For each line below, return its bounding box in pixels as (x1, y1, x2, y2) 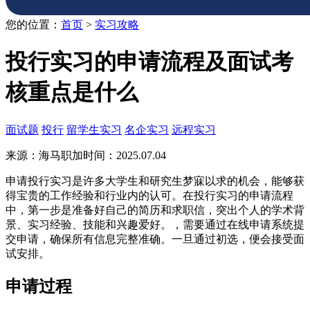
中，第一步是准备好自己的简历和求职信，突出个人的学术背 (6, 203, 304, 216)
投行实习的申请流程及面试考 (6, 49, 293, 75)
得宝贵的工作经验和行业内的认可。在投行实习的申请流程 (6, 189, 293, 201)
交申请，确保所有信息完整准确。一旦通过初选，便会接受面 (6, 232, 304, 245)
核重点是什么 (6, 80, 138, 105)
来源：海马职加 (6, 149, 83, 161)
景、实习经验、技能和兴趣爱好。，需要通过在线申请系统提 (6, 218, 304, 230)
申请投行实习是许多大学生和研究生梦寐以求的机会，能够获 (6, 174, 304, 187)
